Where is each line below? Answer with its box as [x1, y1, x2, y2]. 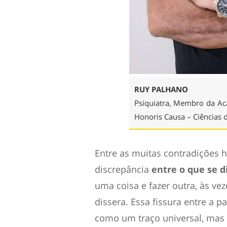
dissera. [95, 196, 131, 208]
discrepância [95, 163, 152, 175]
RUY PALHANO [134, 84, 188, 94]
